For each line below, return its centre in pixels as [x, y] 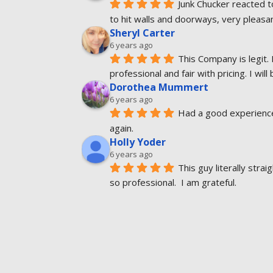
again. [122, 128]
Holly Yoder [138, 142]
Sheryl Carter [143, 33]
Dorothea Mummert [159, 87]
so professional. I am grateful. [173, 183]
